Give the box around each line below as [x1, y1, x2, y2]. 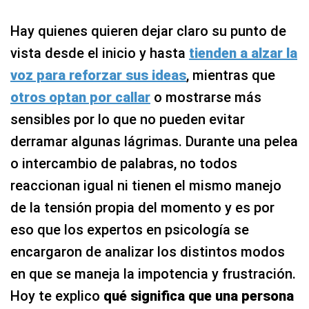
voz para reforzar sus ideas [10, 67, 186, 84]
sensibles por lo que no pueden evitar [10, 111, 245, 128]
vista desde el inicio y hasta [10, 45, 189, 62]
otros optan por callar [10, 89, 150, 106]
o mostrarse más [150, 89, 261, 106]
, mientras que [186, 67, 275, 84]
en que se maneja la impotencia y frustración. [10, 266, 296, 283]
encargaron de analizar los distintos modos [10, 243, 285, 261]
